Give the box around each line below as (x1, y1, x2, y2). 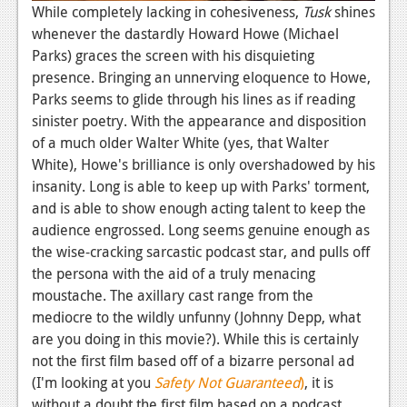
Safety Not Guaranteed (154, 372, 300, 393)
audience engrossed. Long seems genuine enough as (32, 220, 370, 241)
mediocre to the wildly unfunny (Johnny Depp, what (32, 307, 361, 328)
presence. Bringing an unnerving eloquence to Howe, (32, 67, 371, 88)
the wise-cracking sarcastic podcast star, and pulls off (32, 242, 370, 263)
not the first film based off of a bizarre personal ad (32, 351, 354, 372)
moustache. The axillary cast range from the (32, 285, 313, 306)
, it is (304, 372, 333, 393)
